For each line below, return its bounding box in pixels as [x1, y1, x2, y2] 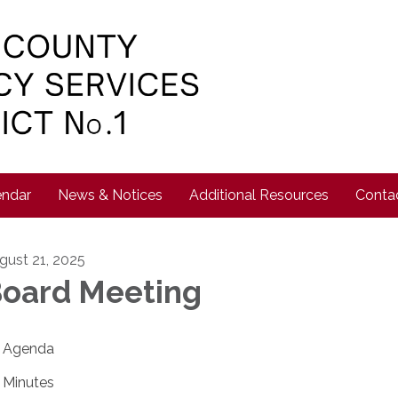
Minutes [3, 374, 54, 391]
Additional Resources [189, 187, 329, 203]
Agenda [3, 340, 54, 357]
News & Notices [58, 187, 163, 203]
